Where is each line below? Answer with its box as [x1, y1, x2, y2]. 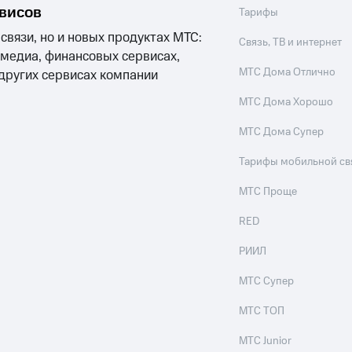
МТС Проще [239, 184, 298, 200]
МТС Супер [239, 273, 295, 289]
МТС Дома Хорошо [239, 94, 334, 110]
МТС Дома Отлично [239, 64, 336, 80]
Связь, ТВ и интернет [239, 35, 343, 50]
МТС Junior [239, 333, 292, 349]
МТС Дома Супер [239, 124, 324, 140]
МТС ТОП [239, 303, 285, 319]
